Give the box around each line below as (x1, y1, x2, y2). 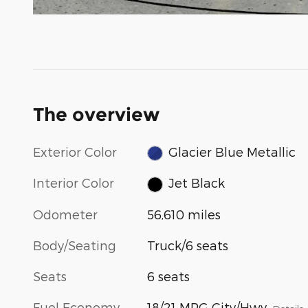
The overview (33, 102, 159, 126)
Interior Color (33, 175, 114, 190)
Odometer (33, 206, 98, 221)
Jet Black (168, 175, 225, 190)
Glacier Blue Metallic (168, 144, 296, 159)
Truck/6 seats (147, 237, 229, 252)
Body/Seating (33, 237, 116, 252)
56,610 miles (147, 206, 221, 221)
